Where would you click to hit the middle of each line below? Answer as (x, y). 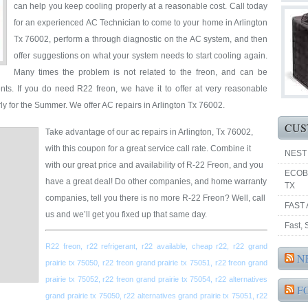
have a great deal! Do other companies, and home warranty (156, 181)
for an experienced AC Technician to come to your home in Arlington (141, 23)
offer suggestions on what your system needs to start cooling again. (141, 56)
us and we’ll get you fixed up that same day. (126, 214)
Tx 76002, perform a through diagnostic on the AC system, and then (141, 39)
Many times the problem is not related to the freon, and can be (141, 72)
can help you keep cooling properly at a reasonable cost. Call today (141, 6)
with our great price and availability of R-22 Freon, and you (154, 165)
